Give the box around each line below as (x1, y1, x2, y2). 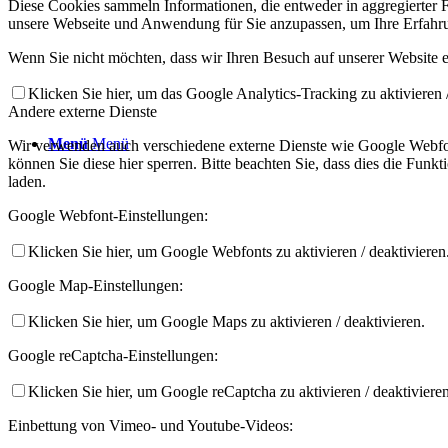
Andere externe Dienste (8, 102, 157, 120)
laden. (8, 172, 46, 190)
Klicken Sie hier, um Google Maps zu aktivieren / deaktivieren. (28, 312, 425, 330)
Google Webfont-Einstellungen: (8, 206, 208, 224)
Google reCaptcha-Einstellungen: (8, 346, 218, 364)
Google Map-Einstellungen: (8, 276, 183, 294)
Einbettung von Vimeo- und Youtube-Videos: (8, 416, 293, 434)
